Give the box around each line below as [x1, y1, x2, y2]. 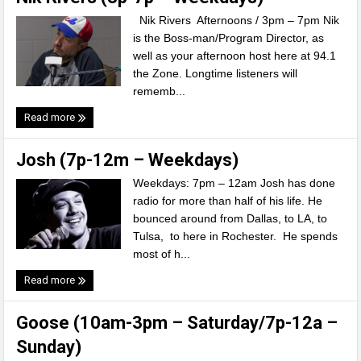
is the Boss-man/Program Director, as [133, 31, 325, 44]
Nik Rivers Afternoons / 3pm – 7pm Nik [133, 14, 340, 27]
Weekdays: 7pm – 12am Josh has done [133, 176, 336, 189]
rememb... [133, 85, 186, 98]
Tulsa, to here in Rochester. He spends [133, 230, 338, 243]
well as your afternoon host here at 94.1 [133, 49, 337, 62]
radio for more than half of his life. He [133, 194, 323, 207]
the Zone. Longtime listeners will [133, 67, 298, 80]
